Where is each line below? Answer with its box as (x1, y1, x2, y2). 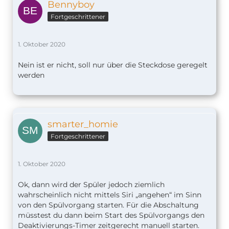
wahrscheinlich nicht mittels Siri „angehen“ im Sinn (18, 190, 201, 200)
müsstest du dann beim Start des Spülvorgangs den (18, 211, 204, 220)
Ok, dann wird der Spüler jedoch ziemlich (18, 180, 165, 190)
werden (18, 71, 44, 80)
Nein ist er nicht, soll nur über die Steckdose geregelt (18, 60, 208, 70)
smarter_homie (48, 119, 118, 130)
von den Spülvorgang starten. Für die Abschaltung (18, 200, 199, 210)
